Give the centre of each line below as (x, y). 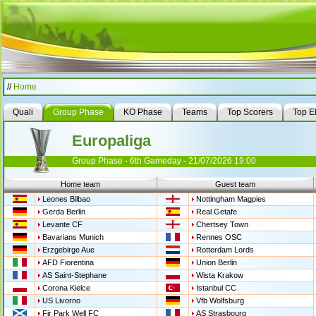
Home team (80, 184)
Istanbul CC (216, 288)
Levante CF (62, 224)
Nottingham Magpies (231, 199)
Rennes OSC (219, 237)
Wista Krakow (220, 275)
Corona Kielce (66, 288)
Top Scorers (250, 112)
